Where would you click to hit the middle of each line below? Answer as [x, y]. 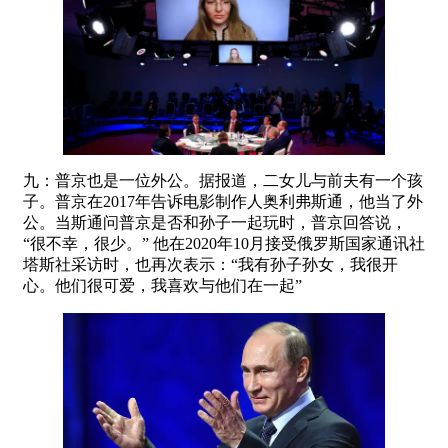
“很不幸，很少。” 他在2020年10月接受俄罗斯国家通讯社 [224, 243]
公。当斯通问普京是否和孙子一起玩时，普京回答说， [215, 222]
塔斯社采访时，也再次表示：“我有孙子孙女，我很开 [210, 264]
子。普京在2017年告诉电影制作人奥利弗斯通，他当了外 [223, 201]
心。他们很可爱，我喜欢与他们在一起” [162, 285]
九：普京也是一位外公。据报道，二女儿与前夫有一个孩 [223, 180]
